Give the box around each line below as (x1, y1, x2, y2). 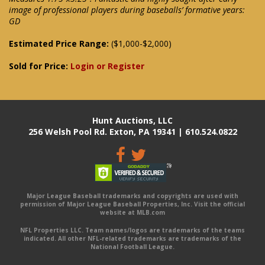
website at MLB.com (100, 208, 165, 216)
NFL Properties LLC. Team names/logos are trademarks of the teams (20, 225, 245, 234)
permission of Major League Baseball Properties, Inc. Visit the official (20, 199, 245, 208)
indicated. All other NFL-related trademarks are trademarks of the (24, 234, 241, 243)
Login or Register (70, 60, 144, 72)
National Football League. (91, 242, 174, 251)
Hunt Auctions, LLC (92, 114, 173, 126)
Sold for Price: (9, 60, 70, 72)
